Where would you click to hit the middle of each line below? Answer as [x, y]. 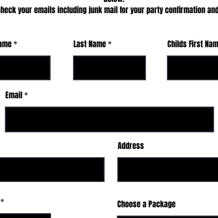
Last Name [90, 44]
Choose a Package [146, 204]
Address [131, 146]
